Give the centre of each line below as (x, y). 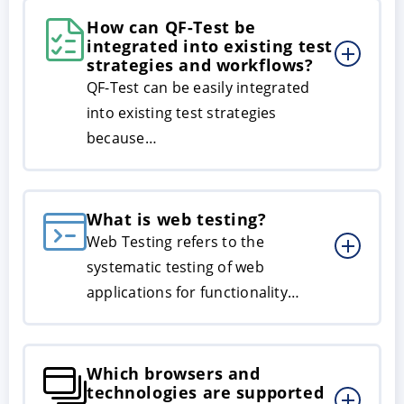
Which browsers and (174, 374)
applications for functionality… (193, 293)
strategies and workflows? (200, 65)
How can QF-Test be (171, 28)
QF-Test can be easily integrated (198, 88)
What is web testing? (177, 220)
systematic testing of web (175, 267)
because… (122, 138)
